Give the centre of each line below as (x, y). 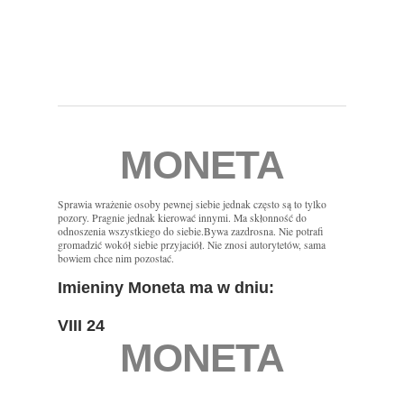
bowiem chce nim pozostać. (116, 259)
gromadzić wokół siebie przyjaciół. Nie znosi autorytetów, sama (192, 245)
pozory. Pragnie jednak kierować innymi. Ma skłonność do (182, 218)
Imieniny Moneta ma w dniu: (166, 288)
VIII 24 (81, 326)
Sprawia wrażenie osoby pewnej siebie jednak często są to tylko (192, 205)
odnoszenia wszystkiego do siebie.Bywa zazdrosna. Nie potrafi (191, 232)
